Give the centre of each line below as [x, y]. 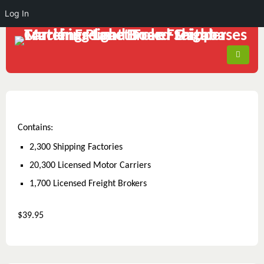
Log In [17, 13]
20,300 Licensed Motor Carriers [90, 166]
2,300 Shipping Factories [76, 147]
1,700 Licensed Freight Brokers [88, 184]
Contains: [35, 128]
